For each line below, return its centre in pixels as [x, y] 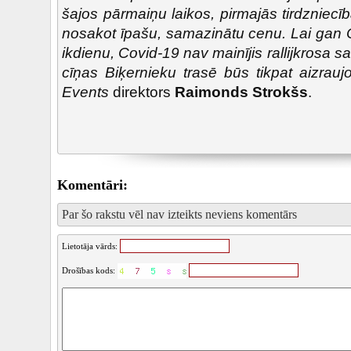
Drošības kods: [90, 270]
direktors [142, 92]
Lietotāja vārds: [91, 246]
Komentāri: [92, 185]
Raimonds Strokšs [241, 92]
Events [85, 92]
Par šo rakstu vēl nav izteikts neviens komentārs [179, 214]
